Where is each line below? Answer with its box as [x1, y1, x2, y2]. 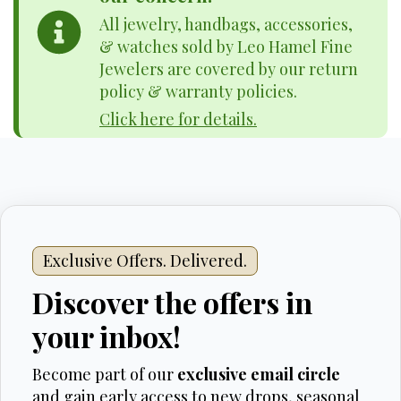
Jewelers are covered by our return [99, 58, 358, 80]
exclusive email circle [177, 363, 340, 385]
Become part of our [32, 363, 177, 385]
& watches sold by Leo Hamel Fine [99, 36, 353, 57]
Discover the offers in [32, 283, 312, 321]
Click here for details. [99, 108, 257, 130]
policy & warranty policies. [99, 81, 297, 102]
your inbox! [32, 317, 181, 355]
